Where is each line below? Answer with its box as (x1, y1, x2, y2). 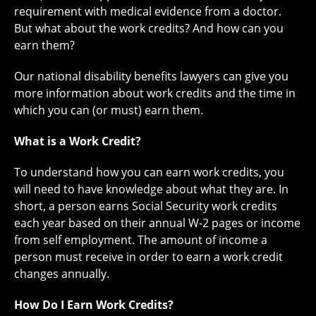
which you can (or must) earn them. (14, 102, 203, 118)
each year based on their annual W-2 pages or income (14, 215, 300, 231)
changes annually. (14, 266, 109, 281)
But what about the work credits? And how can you (14, 20, 284, 36)
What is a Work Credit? (14, 133, 141, 149)
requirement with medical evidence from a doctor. (14, 4, 281, 19)
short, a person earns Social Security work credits (14, 198, 277, 214)
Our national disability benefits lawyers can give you (14, 68, 288, 84)
